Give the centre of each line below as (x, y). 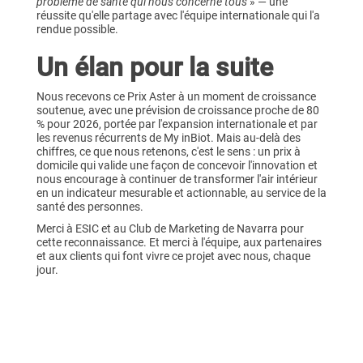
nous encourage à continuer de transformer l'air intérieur (177, 179)
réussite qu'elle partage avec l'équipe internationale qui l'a (178, 16)
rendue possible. (77, 30)
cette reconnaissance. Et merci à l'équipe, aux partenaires (179, 243)
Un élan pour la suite (154, 67)
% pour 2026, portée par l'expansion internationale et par (177, 124)
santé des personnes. (90, 207)
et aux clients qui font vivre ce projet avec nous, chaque (173, 256)
